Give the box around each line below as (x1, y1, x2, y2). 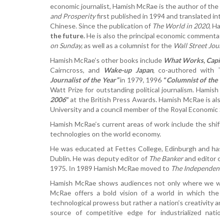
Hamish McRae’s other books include (50, 55, 164, 64)
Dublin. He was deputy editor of (50, 154, 149, 163)
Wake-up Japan (103, 65, 153, 74)
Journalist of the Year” (50, 75, 118, 84)
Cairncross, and (50, 65, 104, 74)
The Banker (148, 154, 183, 163)
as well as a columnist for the (84, 41, 173, 50)
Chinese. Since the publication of (50, 21, 152, 30)
